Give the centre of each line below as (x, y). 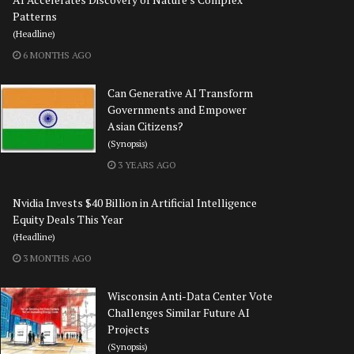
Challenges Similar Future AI (179, 313)
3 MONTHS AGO (56, 258)
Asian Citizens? (145, 126)
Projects (128, 330)
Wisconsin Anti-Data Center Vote (190, 296)
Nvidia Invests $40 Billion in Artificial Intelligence (135, 203)
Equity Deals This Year (68, 220)
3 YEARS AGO (146, 165)
